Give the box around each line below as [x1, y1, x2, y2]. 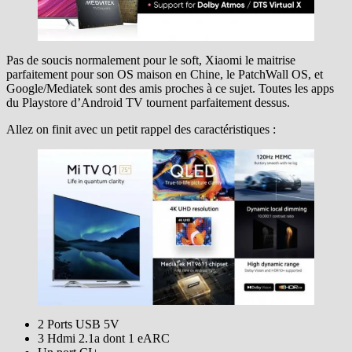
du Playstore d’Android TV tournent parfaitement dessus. [6, 96, 290, 110]
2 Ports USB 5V [38, 317, 119, 331]
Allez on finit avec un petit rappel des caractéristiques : [6, 123, 276, 137]
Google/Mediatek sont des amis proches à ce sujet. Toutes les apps [6, 82, 334, 96]
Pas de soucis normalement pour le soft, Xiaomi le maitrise [6, 53, 295, 68]
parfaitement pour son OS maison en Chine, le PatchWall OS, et [6, 68, 323, 82]
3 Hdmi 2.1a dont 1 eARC [38, 331, 170, 345]
